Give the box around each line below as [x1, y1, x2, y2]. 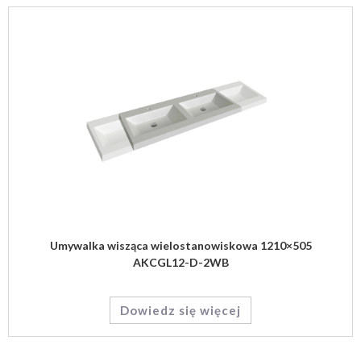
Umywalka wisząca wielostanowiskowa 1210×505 [49, 239, 312, 252]
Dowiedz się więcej [120, 303, 241, 317]
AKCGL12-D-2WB [132, 255, 229, 269]
